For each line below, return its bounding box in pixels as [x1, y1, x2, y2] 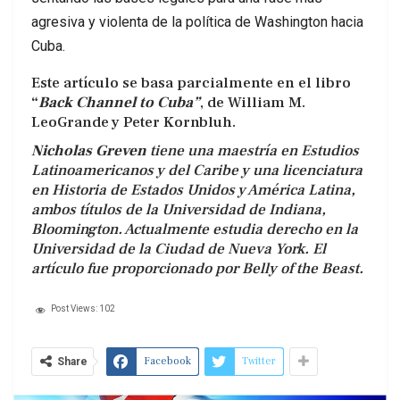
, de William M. [200, 93, 305, 113]
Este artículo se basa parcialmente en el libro [31, 73, 351, 94]
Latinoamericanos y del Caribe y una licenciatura [31, 161, 362, 181]
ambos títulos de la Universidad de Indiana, [31, 200, 326, 221]
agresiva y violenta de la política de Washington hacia [31, 13, 363, 31]
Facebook [144, 354, 191, 369]
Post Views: [51, 304, 97, 314]
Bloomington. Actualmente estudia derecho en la [31, 220, 358, 240]
